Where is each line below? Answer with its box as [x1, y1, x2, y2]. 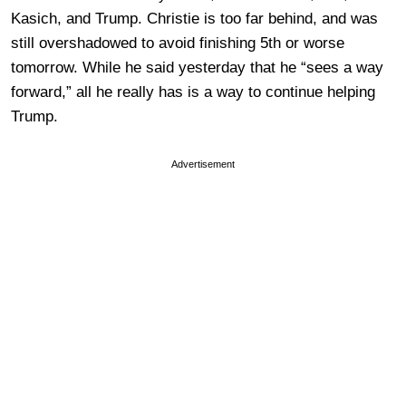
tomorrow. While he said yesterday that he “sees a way [11, 59, 383, 77]
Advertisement [171, 159, 235, 170]
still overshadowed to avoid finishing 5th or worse [11, 34, 344, 53]
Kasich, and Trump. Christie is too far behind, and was [11, 10, 378, 28]
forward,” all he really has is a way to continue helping [11, 83, 375, 101]
